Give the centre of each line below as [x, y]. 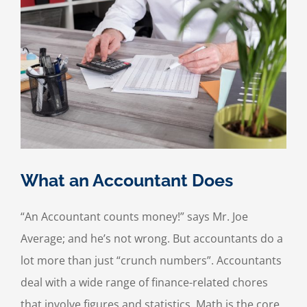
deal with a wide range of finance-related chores [144, 283]
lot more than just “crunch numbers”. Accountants [151, 261]
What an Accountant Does [127, 181]
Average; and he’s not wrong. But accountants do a [152, 239]
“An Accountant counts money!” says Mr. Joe [134, 217]
